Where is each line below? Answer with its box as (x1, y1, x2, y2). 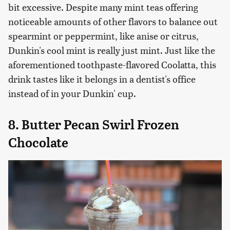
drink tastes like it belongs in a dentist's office (8, 72, 196, 86)
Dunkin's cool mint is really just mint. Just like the (8, 44, 215, 57)
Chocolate (8, 135, 68, 151)
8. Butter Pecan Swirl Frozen (8, 117, 179, 133)
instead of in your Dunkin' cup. (8, 87, 136, 100)
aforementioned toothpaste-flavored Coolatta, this (8, 58, 216, 71)
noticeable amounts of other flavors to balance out (8, 15, 218, 28)
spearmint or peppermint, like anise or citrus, (8, 29, 199, 43)
